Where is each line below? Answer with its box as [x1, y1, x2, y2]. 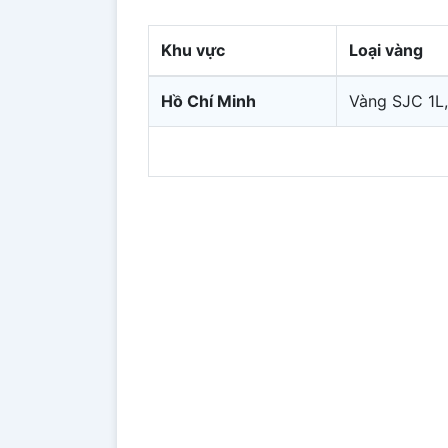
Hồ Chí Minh [161, 90, 256, 111]
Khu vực [161, 39, 225, 60]
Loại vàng [349, 39, 423, 60]
